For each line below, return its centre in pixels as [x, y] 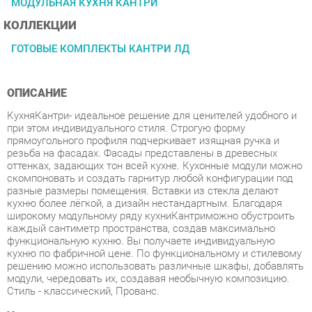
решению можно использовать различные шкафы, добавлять [149, 217]
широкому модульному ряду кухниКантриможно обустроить [145, 169]
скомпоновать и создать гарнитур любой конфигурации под [144, 133]
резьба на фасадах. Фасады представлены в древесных [136, 109]
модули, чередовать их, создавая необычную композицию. [142, 229]
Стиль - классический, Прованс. [80, 242]
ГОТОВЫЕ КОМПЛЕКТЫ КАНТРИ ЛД [96, 9]
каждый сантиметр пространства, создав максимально [135, 181]
